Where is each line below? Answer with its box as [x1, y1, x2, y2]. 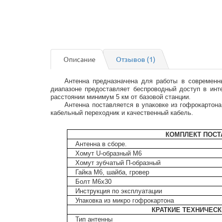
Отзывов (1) [116, 55, 156, 63]
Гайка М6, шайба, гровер [75, 168, 149, 176]
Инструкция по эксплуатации [75, 187, 162, 195]
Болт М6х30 [75, 178, 111, 185]
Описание [63, 55, 96, 63]
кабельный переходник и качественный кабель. [51, 109, 193, 116]
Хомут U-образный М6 [75, 150, 142, 157]
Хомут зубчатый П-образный [75, 159, 161, 166]
